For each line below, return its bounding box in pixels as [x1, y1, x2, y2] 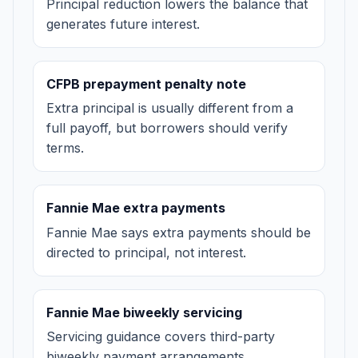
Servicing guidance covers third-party [46, 328, 275, 345]
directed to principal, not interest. [46, 244, 246, 261]
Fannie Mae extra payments [46, 200, 225, 217]
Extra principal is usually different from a [46, 100, 293, 117]
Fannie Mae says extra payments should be [46, 224, 311, 241]
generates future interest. [46, 15, 200, 32]
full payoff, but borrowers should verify [46, 120, 288, 137]
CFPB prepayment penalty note [46, 75, 246, 92]
